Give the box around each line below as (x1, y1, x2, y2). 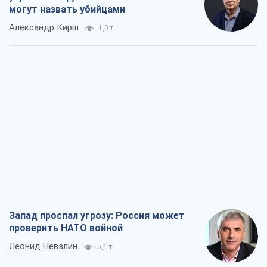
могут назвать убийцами (9, 4, 125, 15)
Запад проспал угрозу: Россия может (9, 210, 185, 222)
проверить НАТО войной (9, 222, 123, 234)
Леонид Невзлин (9, 241, 77, 252)
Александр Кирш (9, 22, 79, 33)
